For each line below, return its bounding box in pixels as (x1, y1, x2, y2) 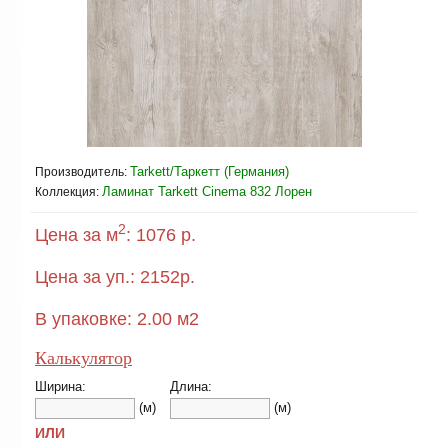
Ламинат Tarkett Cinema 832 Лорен (102, 184, 312, 199)
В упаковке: (35, 309, 132, 329)
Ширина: (35, 379, 86, 394)
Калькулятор (35, 348, 132, 368)
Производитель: (35, 165, 127, 179)
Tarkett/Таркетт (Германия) (130, 164, 289, 179)
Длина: (170, 379, 212, 394)
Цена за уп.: (35, 267, 135, 287)
